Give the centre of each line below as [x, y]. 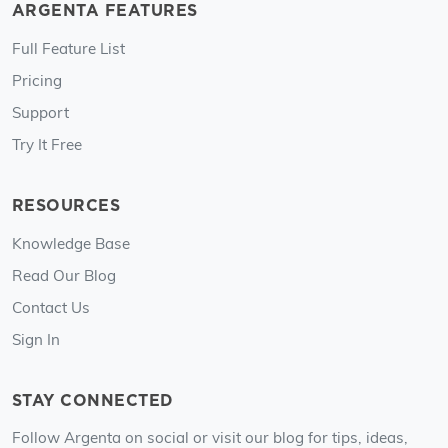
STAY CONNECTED [93, 400]
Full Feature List [68, 47]
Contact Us [51, 306]
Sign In [36, 338]
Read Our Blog [64, 274]
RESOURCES [66, 205]
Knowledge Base [71, 242]
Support [40, 111]
